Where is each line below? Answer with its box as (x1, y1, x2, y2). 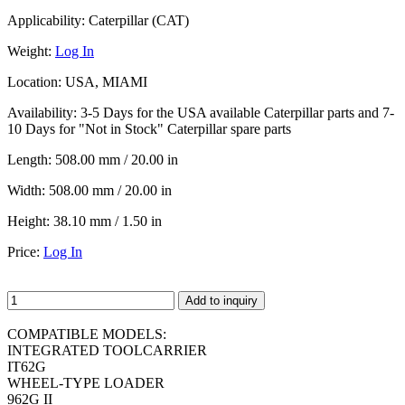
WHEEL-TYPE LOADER (7, 374, 165, 391)
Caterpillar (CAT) (85, 12, 189, 28)
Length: (7, 151, 52, 167)
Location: (7, 73, 61, 89)
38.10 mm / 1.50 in (53, 212, 162, 229)
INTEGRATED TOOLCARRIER (7, 342, 207, 358)
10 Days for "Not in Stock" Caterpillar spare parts (7, 120, 291, 137)
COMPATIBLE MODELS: (7, 325, 166, 342)
